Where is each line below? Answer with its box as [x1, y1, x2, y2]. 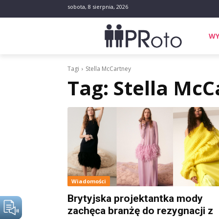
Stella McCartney [86, 64, 131, 73]
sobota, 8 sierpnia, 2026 [67, 3, 128, 10]
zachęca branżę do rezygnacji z [67, 204, 213, 217]
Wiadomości [71, 177, 106, 185]
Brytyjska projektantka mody [67, 192, 203, 204]
